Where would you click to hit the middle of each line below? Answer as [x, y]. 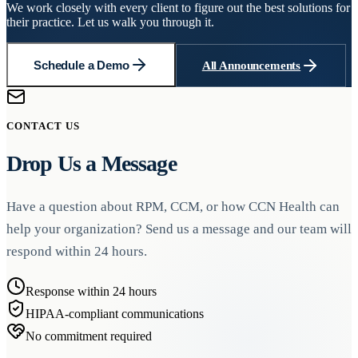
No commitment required [89, 336]
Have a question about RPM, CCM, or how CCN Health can [173, 206]
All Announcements [251, 65]
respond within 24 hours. [77, 251]
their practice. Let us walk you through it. [110, 22]
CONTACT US [44, 126]
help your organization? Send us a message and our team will [179, 229]
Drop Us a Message [91, 164]
